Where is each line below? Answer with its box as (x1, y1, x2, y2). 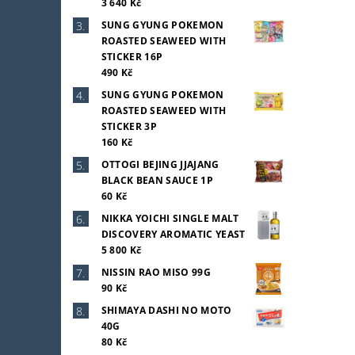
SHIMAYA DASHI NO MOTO (101, 303, 232, 317)
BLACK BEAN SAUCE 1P (101, 173, 213, 187)
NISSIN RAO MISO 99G (101, 265, 211, 279)
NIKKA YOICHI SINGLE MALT (101, 211, 239, 225)
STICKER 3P (101, 119, 157, 133)
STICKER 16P (101, 49, 163, 63)
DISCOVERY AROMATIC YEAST (101, 227, 246, 241)
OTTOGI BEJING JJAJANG (101, 157, 219, 171)
